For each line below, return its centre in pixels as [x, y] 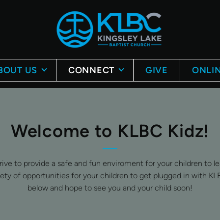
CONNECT [91, 70]
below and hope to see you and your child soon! [110, 188]
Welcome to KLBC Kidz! [110, 131]
